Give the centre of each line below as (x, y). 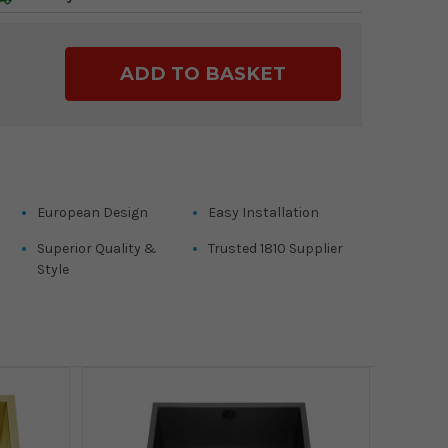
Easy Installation (264, 213)
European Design (92, 213)
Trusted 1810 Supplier (276, 249)
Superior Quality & (96, 249)
